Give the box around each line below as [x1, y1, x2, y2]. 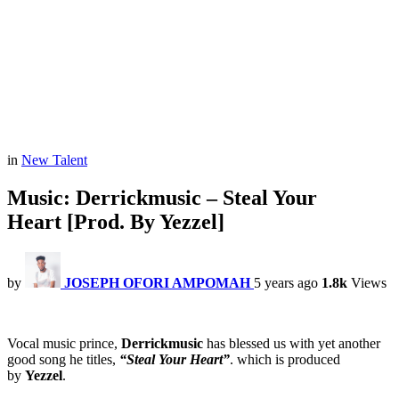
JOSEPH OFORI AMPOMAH [64, 275, 250, 291]
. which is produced [230, 352, 340, 368]
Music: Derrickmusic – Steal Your [7, 186, 317, 210]
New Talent [21, 152, 87, 168]
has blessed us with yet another [207, 336, 380, 352]
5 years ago [254, 275, 318, 291]
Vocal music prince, [7, 336, 118, 352]
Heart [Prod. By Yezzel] [7, 210, 224, 234]
